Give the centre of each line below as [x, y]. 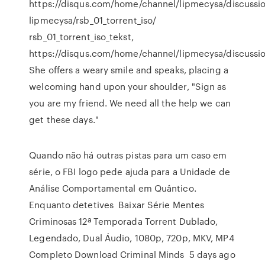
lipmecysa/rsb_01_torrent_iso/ [93, 20]
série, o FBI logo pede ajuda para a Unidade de [130, 172]
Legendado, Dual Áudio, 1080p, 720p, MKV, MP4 [132, 238]
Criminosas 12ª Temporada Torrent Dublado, [124, 221]
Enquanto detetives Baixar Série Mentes [117, 205]
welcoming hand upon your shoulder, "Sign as [128, 86]
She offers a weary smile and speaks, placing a [129, 70]
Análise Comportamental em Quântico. [113, 188]
